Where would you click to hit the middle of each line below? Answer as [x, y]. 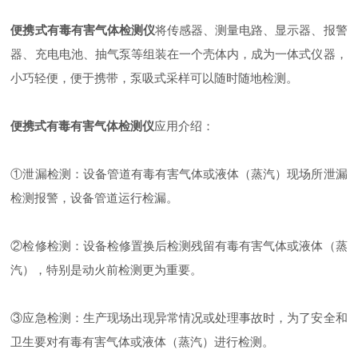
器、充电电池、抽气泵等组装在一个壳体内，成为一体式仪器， [179, 54]
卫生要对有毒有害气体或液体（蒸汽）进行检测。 [143, 342]
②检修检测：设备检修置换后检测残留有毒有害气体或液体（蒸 [179, 246]
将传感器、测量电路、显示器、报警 [251, 30]
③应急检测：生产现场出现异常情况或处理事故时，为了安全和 [179, 318]
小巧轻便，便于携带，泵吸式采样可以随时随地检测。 [155, 78]
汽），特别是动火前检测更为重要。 [107, 270]
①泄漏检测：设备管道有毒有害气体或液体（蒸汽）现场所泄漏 [179, 174]
